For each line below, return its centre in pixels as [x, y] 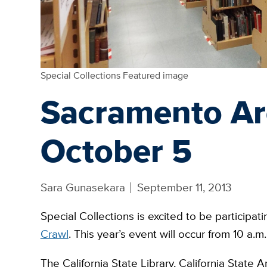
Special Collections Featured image [114, 75]
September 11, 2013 [184, 187]
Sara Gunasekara [83, 187]
